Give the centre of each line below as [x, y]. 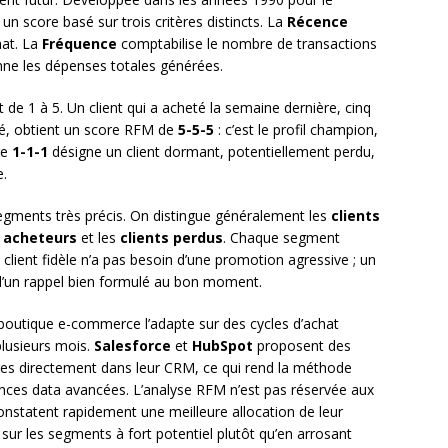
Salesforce [132, 346]
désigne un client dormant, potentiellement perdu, [211, 152]
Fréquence [79, 44]
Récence [317, 22]
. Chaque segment [281, 238]
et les [98, 238]
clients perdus [171, 238]
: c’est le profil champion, [296, 130]
